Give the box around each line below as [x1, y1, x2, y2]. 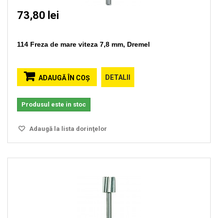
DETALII [105, 73, 130, 81]
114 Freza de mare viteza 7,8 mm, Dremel [17, 40, 150, 48]
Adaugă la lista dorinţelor [28, 125, 107, 132]
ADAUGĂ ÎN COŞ [38, 74, 90, 82]
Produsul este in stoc [21, 101, 86, 108]
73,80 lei [17, 9, 59, 21]
